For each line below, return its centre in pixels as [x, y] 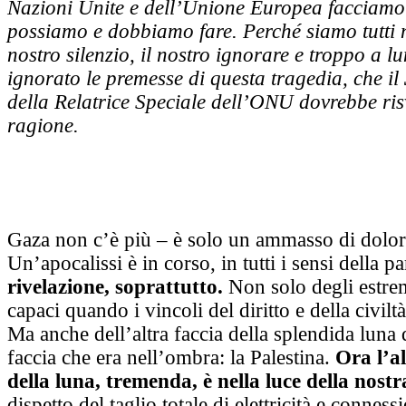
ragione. [43, 126]
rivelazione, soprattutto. [115, 287]
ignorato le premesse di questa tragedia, [180, 79]
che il [379, 79]
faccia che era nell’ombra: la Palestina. [171, 358]
